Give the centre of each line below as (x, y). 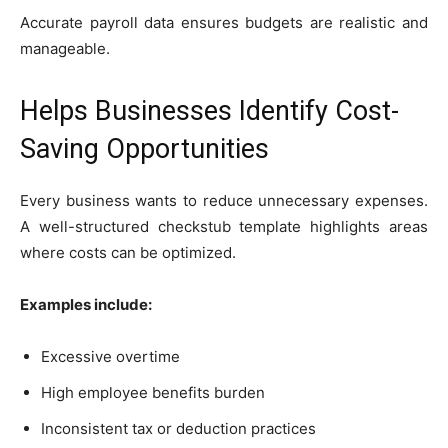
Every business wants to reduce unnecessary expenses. (224, 200)
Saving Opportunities (144, 148)
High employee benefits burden (153, 392)
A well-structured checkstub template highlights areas (224, 226)
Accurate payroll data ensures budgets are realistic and (224, 22)
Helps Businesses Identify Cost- (209, 110)
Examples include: (86, 304)
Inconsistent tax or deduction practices (178, 428)
